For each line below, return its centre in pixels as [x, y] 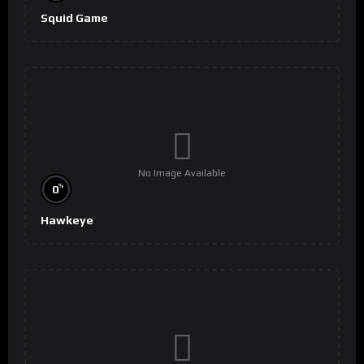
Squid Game [74, 18]
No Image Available [182, 173]
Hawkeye [67, 220]
